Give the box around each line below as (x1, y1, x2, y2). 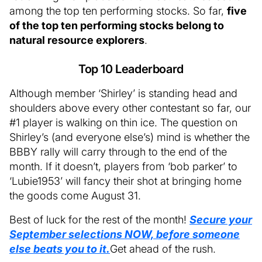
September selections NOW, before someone (9, 227, 240, 241)
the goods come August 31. (9, 189, 141, 202)
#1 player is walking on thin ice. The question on (9, 116, 237, 129)
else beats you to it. (9, 242, 110, 256)
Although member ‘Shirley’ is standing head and (9, 87, 237, 100)
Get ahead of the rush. (110, 242, 216, 256)
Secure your (189, 213, 252, 226)
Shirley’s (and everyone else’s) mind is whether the (9, 130, 250, 144)
